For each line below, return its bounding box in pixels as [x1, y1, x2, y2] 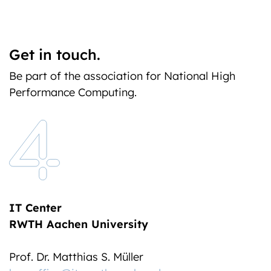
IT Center [9, 201, 62, 215]
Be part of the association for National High [9, 69, 235, 83]
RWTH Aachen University [9, 217, 148, 231]
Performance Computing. [9, 85, 137, 99]
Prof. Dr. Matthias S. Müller [9, 250, 143, 264]
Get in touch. [9, 45, 100, 64]
